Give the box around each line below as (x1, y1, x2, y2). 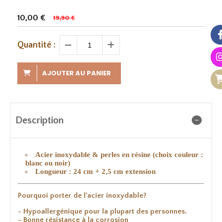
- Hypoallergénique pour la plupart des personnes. (18, 207, 187, 216)
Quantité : (17, 40, 55, 50)
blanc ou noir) (25, 159, 70, 167)
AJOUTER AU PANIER (42, 68, 111, 78)
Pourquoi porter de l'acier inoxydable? (18, 191, 146, 200)
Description (15, 114, 64, 126)
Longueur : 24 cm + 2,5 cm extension (35, 167, 156, 175)
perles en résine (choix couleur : (99, 150, 203, 159)
